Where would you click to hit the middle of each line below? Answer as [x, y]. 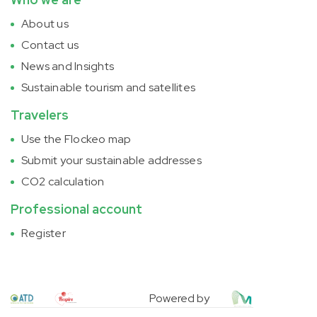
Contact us [50, 45]
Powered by [180, 299]
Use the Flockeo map [76, 139]
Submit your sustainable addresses [111, 160]
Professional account [76, 209]
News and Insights [68, 66]
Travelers [40, 115]
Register [44, 233]
